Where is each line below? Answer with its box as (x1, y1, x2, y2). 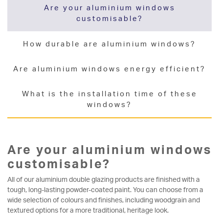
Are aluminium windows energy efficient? (13, 64, 206, 74)
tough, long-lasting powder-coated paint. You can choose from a (7, 185, 203, 194)
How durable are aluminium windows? (23, 39, 196, 48)
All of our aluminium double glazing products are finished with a (7, 175, 200, 184)
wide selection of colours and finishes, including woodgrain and (7, 196, 200, 204)
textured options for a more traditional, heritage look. (7, 206, 169, 215)
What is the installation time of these (22, 89, 197, 99)
